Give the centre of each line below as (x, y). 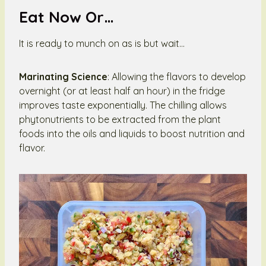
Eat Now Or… (66, 17)
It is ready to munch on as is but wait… (102, 43)
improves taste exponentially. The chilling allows (123, 105)
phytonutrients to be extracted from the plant (120, 119)
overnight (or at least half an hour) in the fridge (122, 91)
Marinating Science (63, 76)
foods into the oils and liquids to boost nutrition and (132, 133)
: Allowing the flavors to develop (177, 76)
